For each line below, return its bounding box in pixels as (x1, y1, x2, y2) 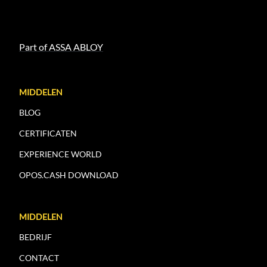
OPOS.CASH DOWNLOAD (19, 170, 119, 181)
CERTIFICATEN (19, 128, 77, 139)
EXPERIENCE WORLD (19, 149, 102, 160)
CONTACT (19, 253, 59, 263)
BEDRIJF (19, 232, 52, 243)
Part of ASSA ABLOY (19, 41, 103, 53)
